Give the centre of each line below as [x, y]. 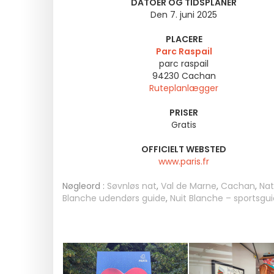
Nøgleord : [83, 186]
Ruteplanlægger [184, 88]
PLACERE [184, 39]
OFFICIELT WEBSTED [184, 149]
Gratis [184, 125]
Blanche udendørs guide [114, 198]
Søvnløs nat [132, 186]
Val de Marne [189, 186]
